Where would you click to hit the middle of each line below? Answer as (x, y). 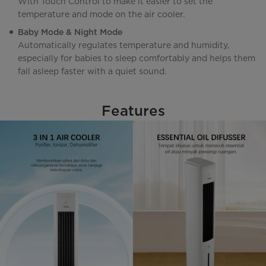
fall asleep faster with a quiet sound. (92, 72)
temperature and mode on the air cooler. (101, 15)
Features (133, 111)
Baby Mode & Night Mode (70, 32)
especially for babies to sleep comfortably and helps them (137, 58)
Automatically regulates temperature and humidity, (123, 45)
